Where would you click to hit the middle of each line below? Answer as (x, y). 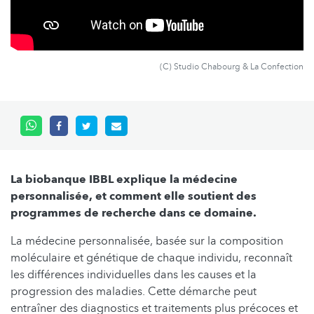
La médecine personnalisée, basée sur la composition (147, 241)
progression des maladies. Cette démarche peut (134, 292)
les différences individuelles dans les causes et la (134, 275)
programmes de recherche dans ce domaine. (135, 213)
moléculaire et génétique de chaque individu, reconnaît (151, 258)
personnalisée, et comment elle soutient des (134, 197)
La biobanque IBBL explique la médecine (124, 180)
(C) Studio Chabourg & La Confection (232, 67)
